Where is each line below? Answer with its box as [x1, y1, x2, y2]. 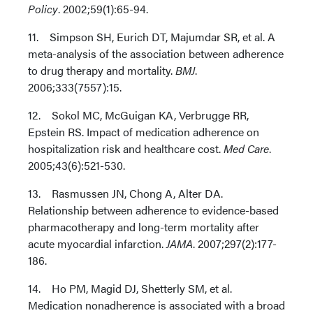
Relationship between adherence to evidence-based [28, 202, 279, 218]
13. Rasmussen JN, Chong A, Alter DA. [28, 185, 223, 201]
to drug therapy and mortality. [28, 62, 175, 78]
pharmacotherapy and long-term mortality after [28, 219, 259, 235]
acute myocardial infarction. [28, 235, 166, 252]
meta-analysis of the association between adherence [28, 45, 284, 61]
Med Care [224, 140, 269, 156]
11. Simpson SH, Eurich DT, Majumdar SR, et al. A [28, 29, 275, 45]
